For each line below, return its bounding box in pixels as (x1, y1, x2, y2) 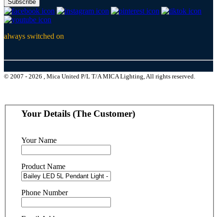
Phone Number (21, 188, 68, 197)
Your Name (21, 136, 57, 144)
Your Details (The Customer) (21, 108, 135, 119)
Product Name (21, 162, 65, 170)
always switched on (4, 32, 64, 41)
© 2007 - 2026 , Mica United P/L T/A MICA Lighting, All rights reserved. (4, 73, 195, 80)
